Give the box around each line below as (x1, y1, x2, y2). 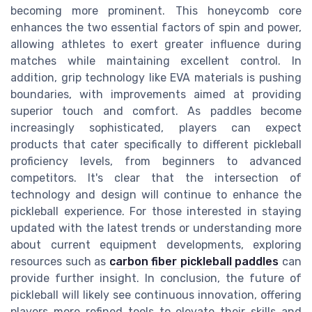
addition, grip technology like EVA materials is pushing (10, 71, 302, 85)
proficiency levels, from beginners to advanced (10, 155, 302, 169)
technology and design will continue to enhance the (10, 188, 302, 202)
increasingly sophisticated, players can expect (10, 121, 302, 135)
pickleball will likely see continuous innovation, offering (10, 288, 302, 302)
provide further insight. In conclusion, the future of (10, 272, 302, 286)
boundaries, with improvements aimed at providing (10, 88, 302, 102)
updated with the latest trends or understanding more (10, 221, 302, 235)
